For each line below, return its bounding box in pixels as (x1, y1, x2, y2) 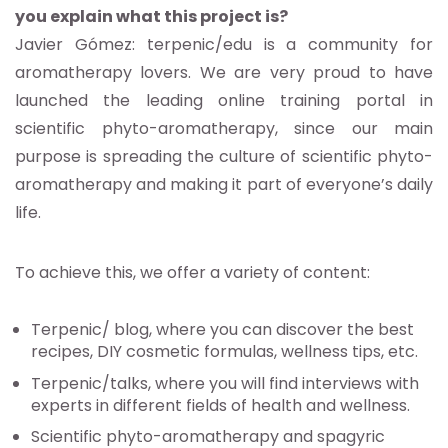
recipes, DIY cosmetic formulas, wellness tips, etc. (31, 340, 418, 364)
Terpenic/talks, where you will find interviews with (31, 371, 419, 395)
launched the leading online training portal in (15, 89, 433, 113)
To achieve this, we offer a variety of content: (15, 261, 370, 285)
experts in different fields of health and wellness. (31, 393, 410, 417)
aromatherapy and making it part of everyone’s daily (15, 173, 433, 197)
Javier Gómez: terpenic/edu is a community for (15, 33, 433, 57)
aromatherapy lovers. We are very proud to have (15, 61, 433, 85)
